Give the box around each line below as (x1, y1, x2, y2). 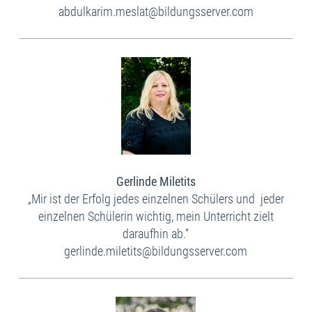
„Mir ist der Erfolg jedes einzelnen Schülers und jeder (27, 192, 284, 207)
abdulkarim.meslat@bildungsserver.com (58, 4, 253, 19)
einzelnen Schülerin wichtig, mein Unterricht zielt (38, 209, 274, 224)
